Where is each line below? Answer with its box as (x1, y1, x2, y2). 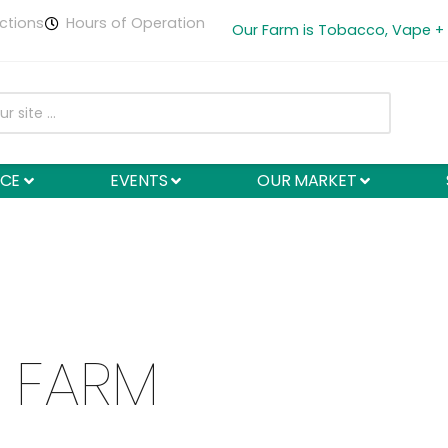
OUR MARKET (257, 169, 357, 192)
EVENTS (110, 169, 168, 192)
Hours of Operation (66, 13, 205, 33)
